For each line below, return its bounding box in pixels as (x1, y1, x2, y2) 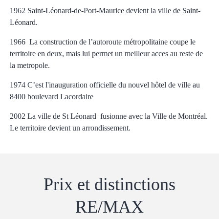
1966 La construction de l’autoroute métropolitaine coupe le (10, 37, 196, 46)
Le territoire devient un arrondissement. (10, 123, 131, 132)
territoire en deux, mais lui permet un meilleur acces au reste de (10, 49, 203, 58)
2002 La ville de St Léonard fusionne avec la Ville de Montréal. (10, 111, 208, 120)
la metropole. (10, 61, 50, 69)
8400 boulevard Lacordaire (10, 92, 93, 101)
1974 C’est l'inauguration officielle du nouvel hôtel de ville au (10, 80, 200, 89)
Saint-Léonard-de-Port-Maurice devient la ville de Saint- (27, 6, 200, 15)
